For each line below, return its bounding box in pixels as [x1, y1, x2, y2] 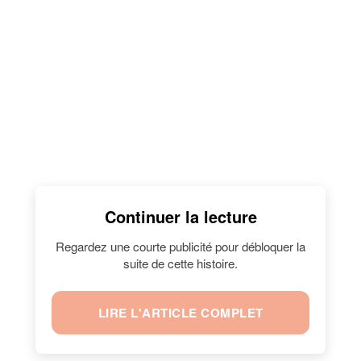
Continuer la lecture [104, 204, 257, 228]
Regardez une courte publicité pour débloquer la [56, 237, 305, 255]
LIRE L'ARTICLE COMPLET [98, 303, 263, 322]
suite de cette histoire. [123, 254, 238, 272]
